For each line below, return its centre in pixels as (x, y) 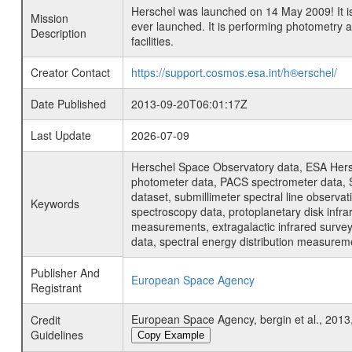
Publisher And (65, 273)
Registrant (56, 288)
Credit (45, 320)
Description (58, 33)
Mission (49, 18)
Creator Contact (70, 72)
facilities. (152, 41)
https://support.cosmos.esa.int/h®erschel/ (234, 72)
